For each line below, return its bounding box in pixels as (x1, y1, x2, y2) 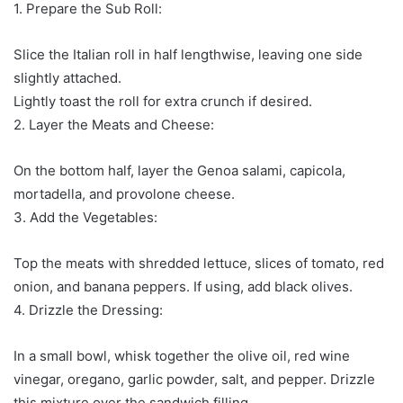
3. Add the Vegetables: (13, 208, 157, 226)
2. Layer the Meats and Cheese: (13, 115, 214, 133)
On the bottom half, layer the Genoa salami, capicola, (13, 161, 345, 179)
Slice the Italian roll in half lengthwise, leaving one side (13, 45, 363, 63)
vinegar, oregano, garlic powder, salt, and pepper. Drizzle (13, 370, 375, 388)
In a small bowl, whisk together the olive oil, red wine (13, 346, 350, 364)
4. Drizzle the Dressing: (13, 300, 163, 318)
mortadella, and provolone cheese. (13, 184, 235, 202)
